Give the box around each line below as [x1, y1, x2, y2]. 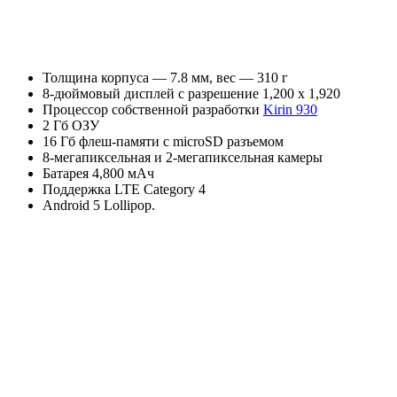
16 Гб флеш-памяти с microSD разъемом [43, 133, 284, 149]
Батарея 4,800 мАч [43, 165, 154, 181]
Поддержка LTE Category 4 [43, 181, 206, 197]
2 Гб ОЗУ [43, 117, 99, 133]
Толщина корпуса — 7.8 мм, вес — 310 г [43, 69, 288, 85]
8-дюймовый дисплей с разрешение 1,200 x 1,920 [43, 85, 340, 101]
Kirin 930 [263, 101, 317, 117]
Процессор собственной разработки [43, 101, 263, 117]
